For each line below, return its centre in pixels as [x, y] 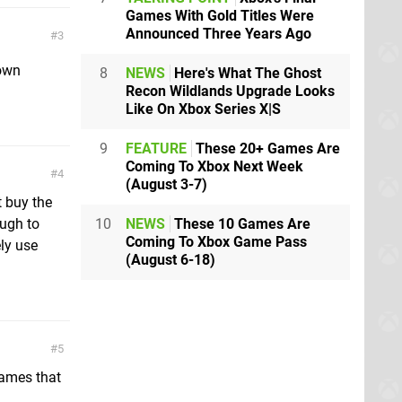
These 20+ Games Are [266, 148]
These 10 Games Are [240, 223]
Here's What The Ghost [246, 73]
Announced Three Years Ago [218, 33]
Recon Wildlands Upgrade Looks [230, 91]
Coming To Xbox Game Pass [216, 241]
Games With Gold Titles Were [220, 15]
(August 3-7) [166, 184]
